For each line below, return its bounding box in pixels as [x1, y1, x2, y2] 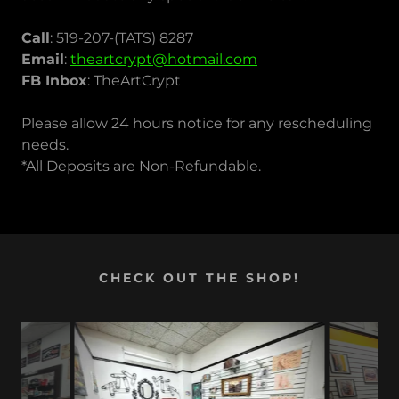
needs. [21, 136, 69, 153]
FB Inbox [21, 72, 87, 89]
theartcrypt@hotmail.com [70, 51, 257, 68]
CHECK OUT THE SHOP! [99, 270, 300, 286]
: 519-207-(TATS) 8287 [50, 29, 197, 46]
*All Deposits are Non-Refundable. [21, 158, 265, 175]
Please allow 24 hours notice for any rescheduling [21, 115, 372, 132]
